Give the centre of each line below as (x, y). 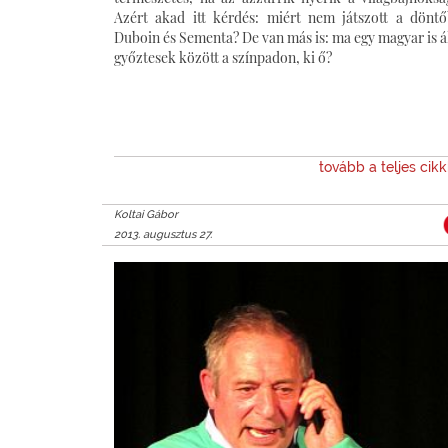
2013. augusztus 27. (163, 234)
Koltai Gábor (146, 214)
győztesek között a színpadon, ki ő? (223, 57)
